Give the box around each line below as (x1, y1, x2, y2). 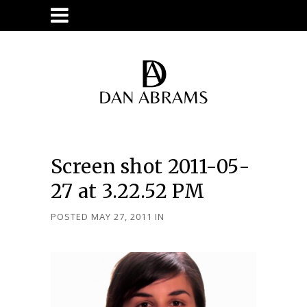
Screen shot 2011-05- (51, 154, 251, 179)
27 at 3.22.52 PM (51, 179, 204, 204)
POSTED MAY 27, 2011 (51, 210, 152, 223)
